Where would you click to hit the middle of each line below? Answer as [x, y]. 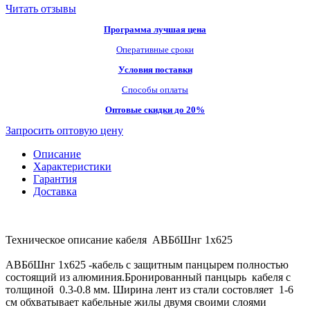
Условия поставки [155, 69]
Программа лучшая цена [155, 29]
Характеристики [72, 166]
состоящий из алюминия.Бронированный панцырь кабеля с [148, 277]
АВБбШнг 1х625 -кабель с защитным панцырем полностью [147, 264]
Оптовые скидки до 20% [155, 109]
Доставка [55, 191]
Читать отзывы [41, 8]
